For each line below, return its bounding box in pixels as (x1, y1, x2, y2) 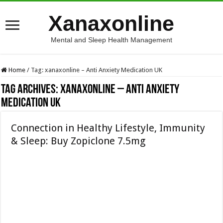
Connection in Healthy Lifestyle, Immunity (11, 122, 206, 134)
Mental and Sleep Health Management (50, 36, 172, 44)
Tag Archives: (1, 83, 61, 97)
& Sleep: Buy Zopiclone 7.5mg (11, 135, 146, 147)
